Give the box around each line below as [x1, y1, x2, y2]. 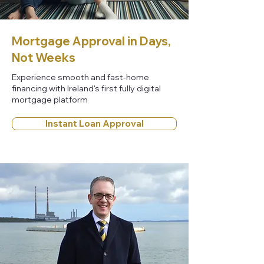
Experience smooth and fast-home [12, 72, 149, 82]
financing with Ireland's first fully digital [12, 83, 161, 94]
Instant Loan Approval [45, 118, 144, 129]
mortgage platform [12, 94, 88, 105]
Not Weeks [12, 50, 75, 65]
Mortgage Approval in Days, [12, 34, 171, 48]
